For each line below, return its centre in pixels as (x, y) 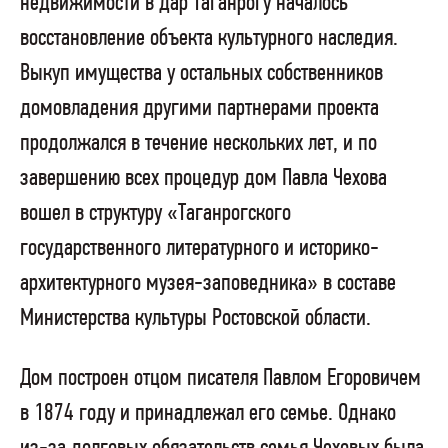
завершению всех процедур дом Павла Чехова (203, 179)
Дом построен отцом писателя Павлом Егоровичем (220, 379)
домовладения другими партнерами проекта (199, 109)
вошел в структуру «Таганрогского (155, 214)
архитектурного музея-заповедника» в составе (208, 284)
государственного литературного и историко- (199, 249)
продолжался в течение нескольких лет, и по (198, 144)
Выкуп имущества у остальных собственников (201, 74)
